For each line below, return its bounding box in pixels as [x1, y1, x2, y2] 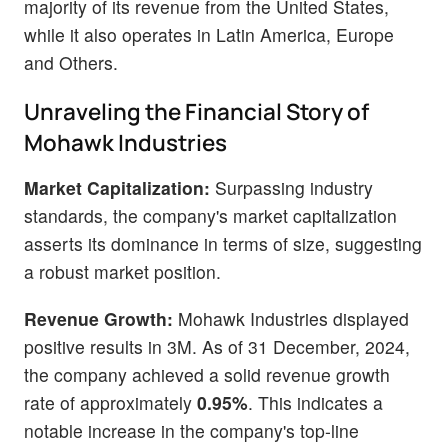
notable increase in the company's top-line [24, 418, 359, 444]
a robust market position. [24, 258, 221, 284]
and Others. [24, 49, 118, 75]
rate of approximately [24, 390, 197, 416]
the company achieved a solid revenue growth [24, 362, 390, 388]
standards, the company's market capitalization [24, 202, 397, 228]
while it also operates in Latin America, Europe [24, 21, 394, 47]
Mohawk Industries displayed [173, 306, 409, 332]
